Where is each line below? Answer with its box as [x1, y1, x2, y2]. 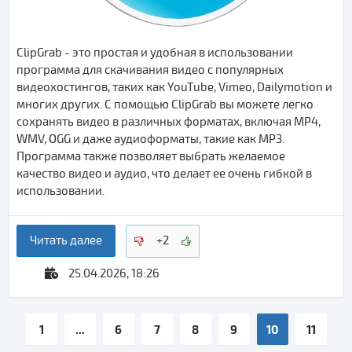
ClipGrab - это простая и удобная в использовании [16, 46, 293, 60]
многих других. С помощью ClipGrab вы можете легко [16, 97, 313, 112]
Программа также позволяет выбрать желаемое [16, 149, 285, 164]
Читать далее [30, 233, 102, 248]
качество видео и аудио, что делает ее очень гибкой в [16, 167, 312, 181]
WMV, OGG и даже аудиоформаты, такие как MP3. [16, 132, 284, 147]
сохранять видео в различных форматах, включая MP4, [16, 115, 321, 130]
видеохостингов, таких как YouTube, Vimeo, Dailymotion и [16, 80, 332, 95]
